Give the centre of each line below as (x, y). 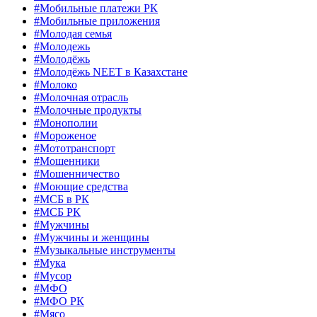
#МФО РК (59, 301)
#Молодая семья (73, 34)
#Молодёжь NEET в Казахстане (111, 72)
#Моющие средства (81, 187)
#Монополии (66, 123)
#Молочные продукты (88, 110)
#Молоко (56, 85)
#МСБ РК (57, 212)
